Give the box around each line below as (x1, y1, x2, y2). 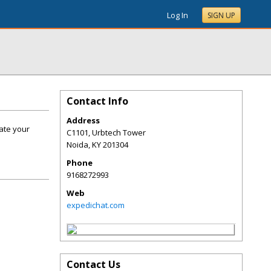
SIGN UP (207, 10, 235, 21)
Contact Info (67, 94, 128, 108)
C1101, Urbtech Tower (67, 127, 146, 138)
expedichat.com (67, 200, 125, 211)
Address (67, 115, 100, 126)
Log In (167, 10, 188, 21)
